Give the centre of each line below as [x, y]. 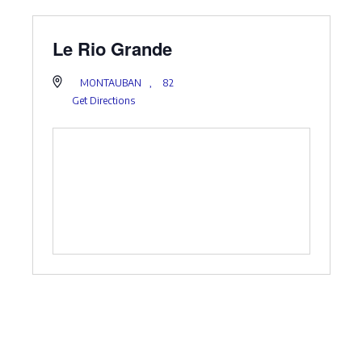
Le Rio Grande [112, 49]
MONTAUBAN [111, 83]
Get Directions [104, 101]
